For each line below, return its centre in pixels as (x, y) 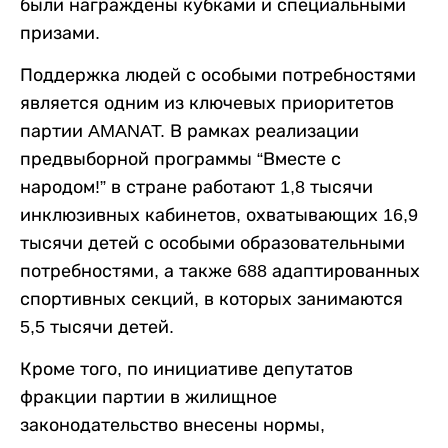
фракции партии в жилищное (148, 396)
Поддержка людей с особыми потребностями (218, 74)
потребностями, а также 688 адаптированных (220, 270)
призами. (60, 32)
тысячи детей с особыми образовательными (212, 242)
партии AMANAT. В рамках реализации (189, 130)
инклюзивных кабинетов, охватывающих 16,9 (219, 214)
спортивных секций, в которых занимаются (211, 298)
